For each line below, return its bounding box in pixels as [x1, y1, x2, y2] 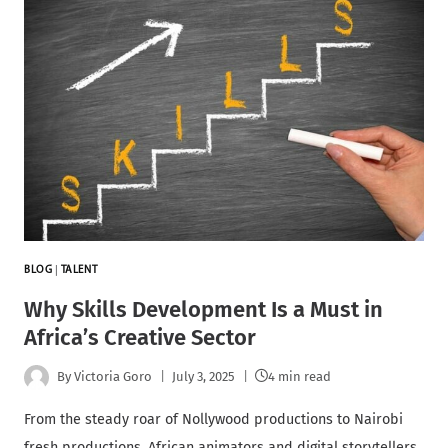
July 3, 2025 [172, 369, 236, 385]
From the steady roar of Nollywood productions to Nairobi [24, 410, 403, 428]
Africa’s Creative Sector [24, 323, 256, 351]
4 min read [268, 369, 332, 385]
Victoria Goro [74, 369, 153, 385]
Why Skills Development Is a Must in [24, 295, 383, 323]
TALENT [60, 264, 98, 276]
